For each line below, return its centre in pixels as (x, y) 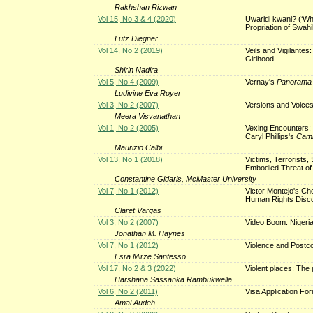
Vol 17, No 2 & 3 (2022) (137, 268)
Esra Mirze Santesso (151, 256)
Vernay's (261, 81)
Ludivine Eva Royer (148, 93)
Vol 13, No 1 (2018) (130, 159)
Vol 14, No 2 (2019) (130, 50)
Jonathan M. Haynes (150, 233)
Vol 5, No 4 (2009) (128, 81)
